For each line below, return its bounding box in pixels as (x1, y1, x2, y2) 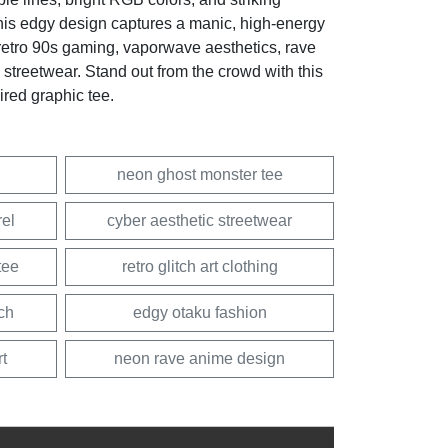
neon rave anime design (114, 349, 285, 367)
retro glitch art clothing (121, 257, 278, 275)
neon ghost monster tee (116, 165, 283, 183)
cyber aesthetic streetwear (107, 211, 292, 229)
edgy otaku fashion (132, 303, 267, 321)
